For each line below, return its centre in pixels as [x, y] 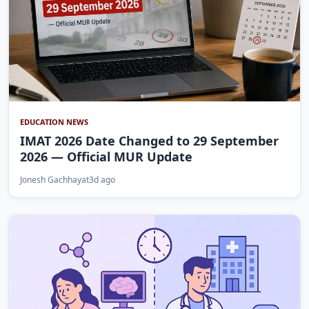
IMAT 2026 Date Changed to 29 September [149, 141]
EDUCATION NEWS [54, 122]
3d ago [102, 180]
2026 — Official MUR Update [106, 157]
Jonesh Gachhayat [54, 180]
